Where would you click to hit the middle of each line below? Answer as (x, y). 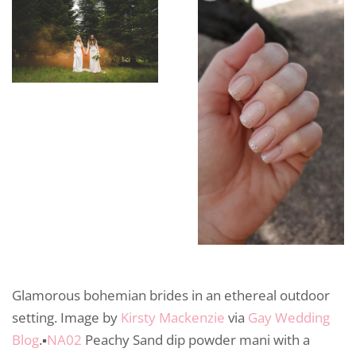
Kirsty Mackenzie (173, 318)
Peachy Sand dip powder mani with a (196, 340)
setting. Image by (66, 318)
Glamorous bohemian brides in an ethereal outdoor (171, 296)
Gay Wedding (289, 318)
